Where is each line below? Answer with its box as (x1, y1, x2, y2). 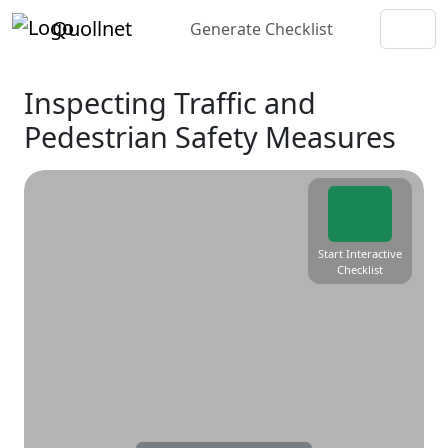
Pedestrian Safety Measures (24, 117, 396, 156)
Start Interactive (318, 246, 402, 262)
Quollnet (52, 15, 132, 42)
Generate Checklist (190, 18, 333, 40)
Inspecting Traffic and (24, 83, 316, 122)
